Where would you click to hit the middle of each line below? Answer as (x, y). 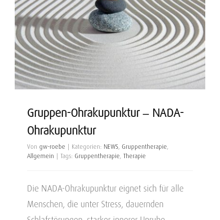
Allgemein (41, 156)
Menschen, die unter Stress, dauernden (95, 204)
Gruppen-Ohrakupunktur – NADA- (105, 113)
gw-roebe (52, 147)
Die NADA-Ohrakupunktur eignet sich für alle (105, 188)
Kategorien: (88, 147)
